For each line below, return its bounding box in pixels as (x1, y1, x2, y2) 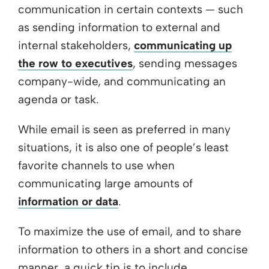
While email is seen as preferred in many (18, 122, 231, 136)
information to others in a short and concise (18, 242, 248, 256)
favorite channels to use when (18, 158, 175, 172)
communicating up (134, 38, 232, 52)
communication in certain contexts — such (18, 2, 243, 16)
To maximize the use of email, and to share (18, 224, 241, 238)
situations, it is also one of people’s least (18, 140, 229, 154)
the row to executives (18, 56, 133, 70)
